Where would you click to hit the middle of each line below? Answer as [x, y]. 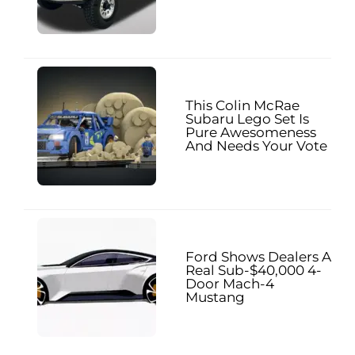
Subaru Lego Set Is [247, 119]
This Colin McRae [242, 106]
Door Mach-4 [230, 284]
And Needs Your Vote [256, 146]
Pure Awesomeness [251, 133]
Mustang [215, 298]
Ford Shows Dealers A [258, 257]
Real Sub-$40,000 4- [254, 271]
